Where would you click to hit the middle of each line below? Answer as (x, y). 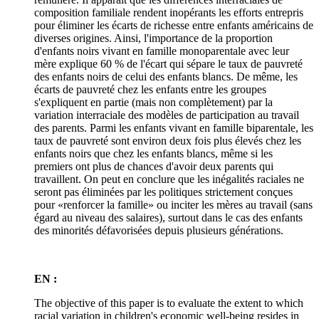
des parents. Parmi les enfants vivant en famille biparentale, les (174, 128)
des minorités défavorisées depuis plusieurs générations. (159, 231)
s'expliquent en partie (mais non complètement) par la (153, 103)
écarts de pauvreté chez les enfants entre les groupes (150, 90)
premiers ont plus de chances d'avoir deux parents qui (154, 167)
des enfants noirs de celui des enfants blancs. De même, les (166, 77)
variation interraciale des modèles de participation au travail (167, 115)
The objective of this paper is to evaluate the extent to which (169, 303)
